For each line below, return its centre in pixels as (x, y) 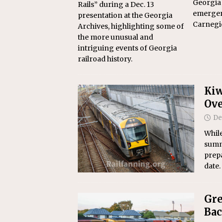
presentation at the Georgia (125, 16)
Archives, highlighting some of (131, 27)
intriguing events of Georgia (127, 48)
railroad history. (105, 59)
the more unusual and (115, 37)
